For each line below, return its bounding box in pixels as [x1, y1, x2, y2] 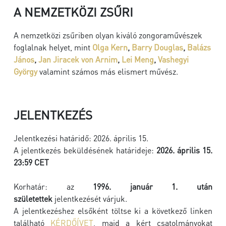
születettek [14, 193, 52, 204]
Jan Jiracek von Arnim [38, 54, 118, 65]
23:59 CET [14, 157, 49, 167]
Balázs [187, 42, 211, 52]
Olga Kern [92, 42, 128, 52]
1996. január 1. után [93, 181, 213, 192]
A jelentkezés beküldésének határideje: [14, 145, 156, 155]
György [14, 66, 37, 77]
